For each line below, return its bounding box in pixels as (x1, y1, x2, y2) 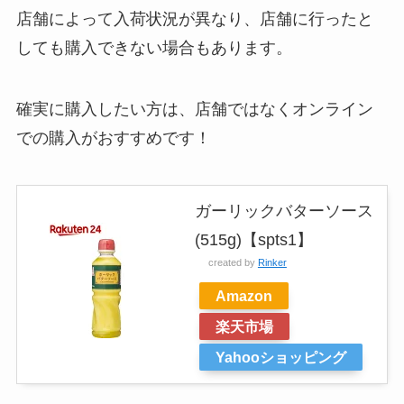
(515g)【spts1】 (194, 231, 313, 250)
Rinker (257, 257, 287, 269)
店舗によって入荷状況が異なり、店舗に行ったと (15, 10, 373, 29)
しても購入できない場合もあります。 (15, 39, 292, 58)
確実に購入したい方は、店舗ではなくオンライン (15, 100, 373, 119)
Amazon (215, 288, 272, 305)
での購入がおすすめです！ (15, 129, 211, 148)
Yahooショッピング (215, 349, 346, 366)
